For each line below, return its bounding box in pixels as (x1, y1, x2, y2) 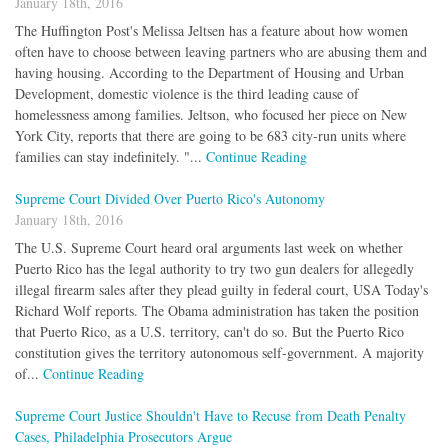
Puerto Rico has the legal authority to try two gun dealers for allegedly (15, 258, 414, 278)
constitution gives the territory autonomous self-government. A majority (15, 342, 424, 362)
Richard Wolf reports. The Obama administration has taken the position (15, 300, 419, 320)
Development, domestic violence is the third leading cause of (15, 83, 359, 103)
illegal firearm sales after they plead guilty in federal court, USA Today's (15, 279, 428, 299)
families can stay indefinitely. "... (15, 146, 206, 166)
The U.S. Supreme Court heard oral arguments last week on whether (15, 237, 403, 257)
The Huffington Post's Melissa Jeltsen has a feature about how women (15, 20, 408, 40)
